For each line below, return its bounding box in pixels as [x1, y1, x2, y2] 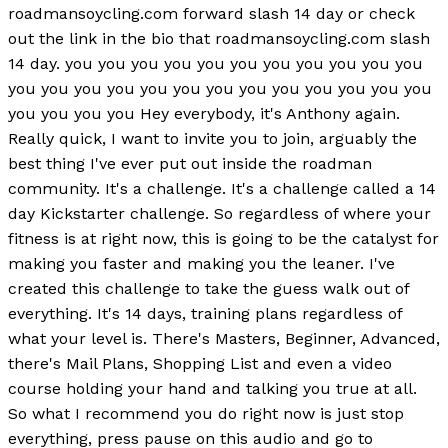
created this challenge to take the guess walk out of [8, 279, 409, 299]
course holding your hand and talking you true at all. [8, 379, 417, 399]
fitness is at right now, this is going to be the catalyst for [8, 229, 439, 249]
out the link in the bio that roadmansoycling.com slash [8, 29, 430, 49]
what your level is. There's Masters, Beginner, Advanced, [8, 329, 440, 349]
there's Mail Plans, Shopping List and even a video [8, 354, 392, 374]
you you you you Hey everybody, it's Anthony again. [8, 104, 400, 124]
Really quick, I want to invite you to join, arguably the [8, 129, 417, 149]
